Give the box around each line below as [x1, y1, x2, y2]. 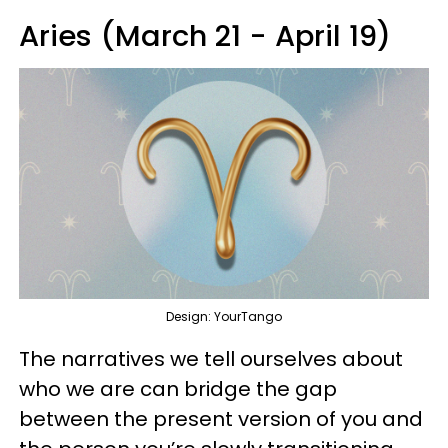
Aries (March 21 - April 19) [19, 16, 391, 56]
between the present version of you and [19, 404, 423, 433]
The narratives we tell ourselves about [19, 344, 403, 373]
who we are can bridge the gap [19, 374, 337, 403]
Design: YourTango [166, 307, 282, 325]
